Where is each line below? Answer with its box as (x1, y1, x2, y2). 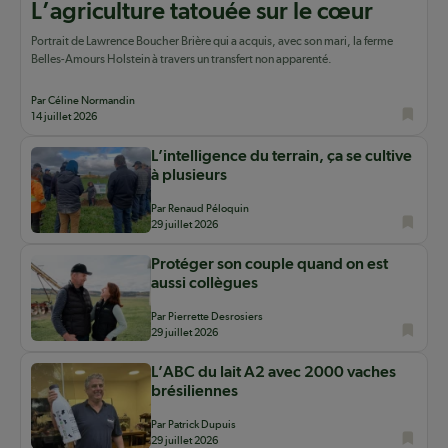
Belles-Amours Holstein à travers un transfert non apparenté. (31, 52, 332, 67)
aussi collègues (151, 275, 258, 292)
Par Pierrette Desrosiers (151, 310, 263, 324)
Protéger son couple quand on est (151, 256, 388, 273)
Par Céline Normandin (31, 94, 135, 108)
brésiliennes (151, 383, 238, 400)
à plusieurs (151, 167, 227, 184)
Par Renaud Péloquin (151, 202, 249, 216)
